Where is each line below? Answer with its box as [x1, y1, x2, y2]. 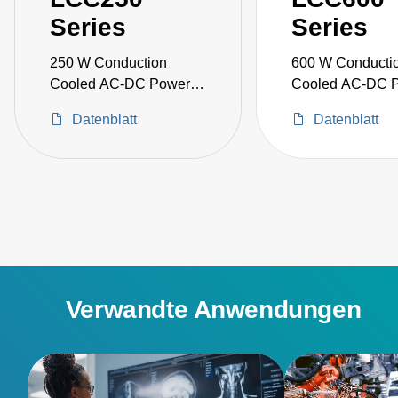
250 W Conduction [50, 54, 167, 70]
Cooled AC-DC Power [50, 76, 190, 92]
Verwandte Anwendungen [65, 295, 362, 323]
